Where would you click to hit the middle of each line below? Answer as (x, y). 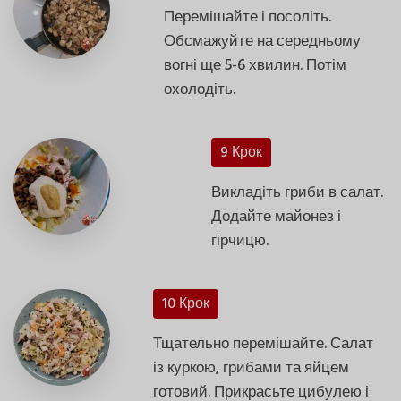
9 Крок (242, 153)
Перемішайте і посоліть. (248, 17)
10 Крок (186, 304)
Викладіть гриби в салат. (298, 192)
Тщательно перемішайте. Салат (264, 344)
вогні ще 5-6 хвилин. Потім (256, 65)
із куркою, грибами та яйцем (252, 368)
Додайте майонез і (277, 217)
